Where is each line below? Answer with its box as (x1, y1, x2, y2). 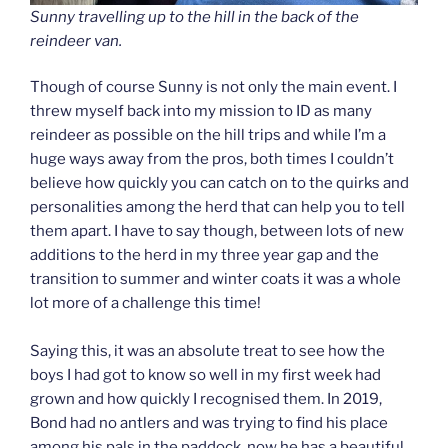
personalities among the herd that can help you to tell (30, 198, 405, 217)
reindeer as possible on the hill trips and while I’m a (30, 126, 386, 145)
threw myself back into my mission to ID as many (30, 102, 372, 121)
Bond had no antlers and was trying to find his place (30, 414, 388, 433)
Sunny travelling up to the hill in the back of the (30, 7, 359, 26)
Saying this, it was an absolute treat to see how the (30, 342, 385, 361)
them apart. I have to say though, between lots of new (30, 222, 404, 241)
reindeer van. (30, 31, 122, 50)
